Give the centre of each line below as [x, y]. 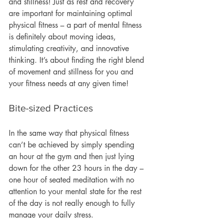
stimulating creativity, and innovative [70, 48]
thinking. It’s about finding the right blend [78, 60]
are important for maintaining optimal [72, 13]
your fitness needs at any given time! [70, 83]
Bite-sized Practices [51, 108]
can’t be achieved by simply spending [73, 145]
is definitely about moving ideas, [64, 36]
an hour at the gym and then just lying [73, 156]
